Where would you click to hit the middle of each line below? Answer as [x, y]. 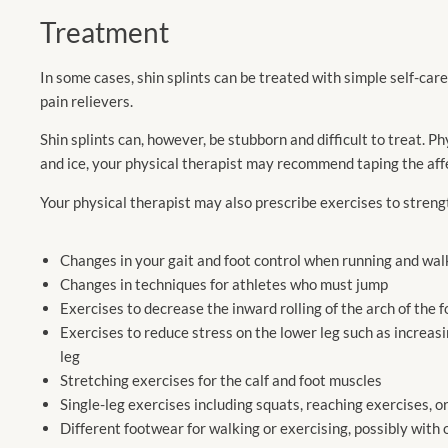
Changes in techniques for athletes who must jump [224, 283]
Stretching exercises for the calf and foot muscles [221, 379]
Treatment [104, 31]
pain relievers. [86, 100]
